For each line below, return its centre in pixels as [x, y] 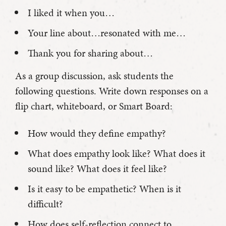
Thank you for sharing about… [90, 53]
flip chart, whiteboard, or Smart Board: [94, 106]
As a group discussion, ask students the [94, 76]
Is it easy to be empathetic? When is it [104, 189]
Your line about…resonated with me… [107, 33]
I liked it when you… [71, 13]
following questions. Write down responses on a [112, 91]
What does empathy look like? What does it [117, 154]
